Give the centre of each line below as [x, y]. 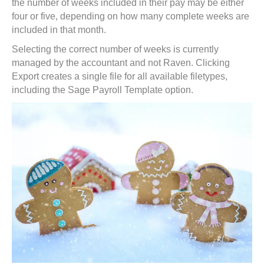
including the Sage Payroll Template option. [103, 90]
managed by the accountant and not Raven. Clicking [121, 63]
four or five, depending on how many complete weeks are [131, 16]
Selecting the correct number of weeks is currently [115, 49]
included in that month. [59, 30]
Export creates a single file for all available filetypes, [120, 77]
